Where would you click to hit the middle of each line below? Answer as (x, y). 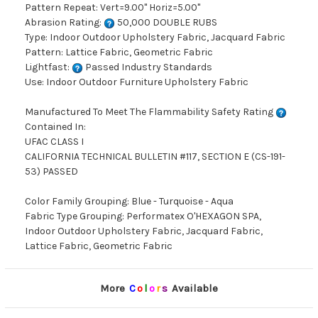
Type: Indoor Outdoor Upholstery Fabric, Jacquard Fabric (155, 38)
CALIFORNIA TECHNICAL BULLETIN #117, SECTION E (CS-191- (155, 157)
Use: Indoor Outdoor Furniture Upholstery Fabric (137, 82)
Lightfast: (48, 67)
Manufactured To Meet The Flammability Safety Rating (150, 112)
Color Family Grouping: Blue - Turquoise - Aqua (129, 202)
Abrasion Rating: (64, 23)
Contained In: (55, 127)
